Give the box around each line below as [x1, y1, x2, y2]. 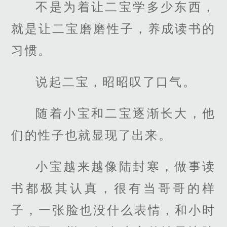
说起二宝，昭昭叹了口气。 [35, 74, 197, 89]
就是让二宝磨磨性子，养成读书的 [11, 21, 216, 35]
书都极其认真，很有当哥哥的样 [11, 181, 216, 196]
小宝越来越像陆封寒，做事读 [35, 160, 216, 174]
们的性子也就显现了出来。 [11, 128, 172, 142]
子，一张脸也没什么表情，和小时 [11, 203, 216, 217]
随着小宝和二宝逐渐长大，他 [35, 106, 216, 121]
